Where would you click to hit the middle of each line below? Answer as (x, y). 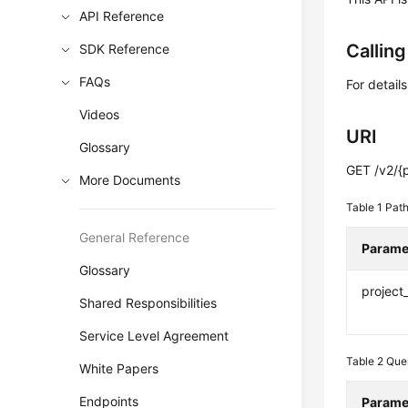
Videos (100, 114)
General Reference (135, 237)
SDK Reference (125, 49)
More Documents (130, 180)
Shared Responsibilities (148, 303)
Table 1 (366, 208)
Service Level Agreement (154, 336)
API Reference (122, 16)
